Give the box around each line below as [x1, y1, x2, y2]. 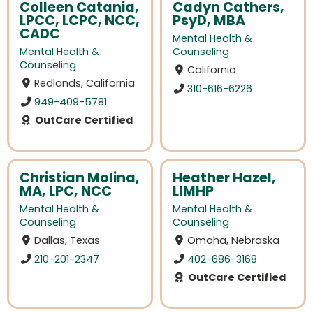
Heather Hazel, [173, 168, 276, 187]
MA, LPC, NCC [20, 181, 112, 201]
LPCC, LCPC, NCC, [20, 10, 140, 30]
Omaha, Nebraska [187, 233, 280, 248]
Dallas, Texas [34, 233, 101, 248]
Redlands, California [34, 76, 136, 91]
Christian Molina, [20, 168, 140, 187]
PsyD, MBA [173, 10, 245, 30]
